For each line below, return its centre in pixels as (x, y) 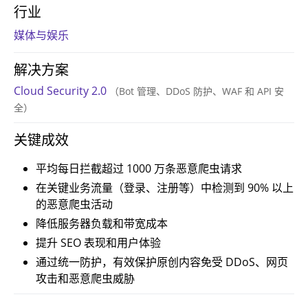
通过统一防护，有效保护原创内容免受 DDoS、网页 (162, 262)
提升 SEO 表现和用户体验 (98, 243)
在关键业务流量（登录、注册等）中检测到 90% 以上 (165, 188)
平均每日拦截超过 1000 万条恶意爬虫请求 (139, 168)
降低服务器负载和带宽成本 (102, 223)
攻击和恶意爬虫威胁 (85, 278)
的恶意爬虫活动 (74, 204)
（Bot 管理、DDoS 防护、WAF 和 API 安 (197, 91)
